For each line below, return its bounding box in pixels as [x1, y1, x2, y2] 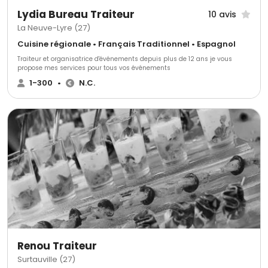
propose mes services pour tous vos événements [17, 63, 170, 73]
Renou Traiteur [17, 239, 97, 254]
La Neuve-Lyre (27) [17, 22, 90, 34]
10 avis [208, 8, 236, 20]
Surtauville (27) [17, 254, 75, 266]
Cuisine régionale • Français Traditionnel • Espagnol [17, 38, 236, 50]
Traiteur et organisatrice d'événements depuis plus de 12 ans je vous [17, 54, 232, 64]
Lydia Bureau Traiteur [17, 7, 135, 22]
